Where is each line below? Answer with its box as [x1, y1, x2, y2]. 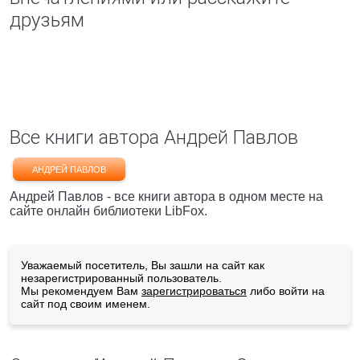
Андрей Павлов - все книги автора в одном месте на [10, 190, 323, 203]
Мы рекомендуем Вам [21, 284, 141, 297]
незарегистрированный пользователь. [21, 272, 222, 284]
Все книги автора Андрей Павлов [10, 126, 298, 149]
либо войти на [247, 284, 325, 297]
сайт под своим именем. [21, 297, 150, 310]
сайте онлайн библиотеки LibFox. [10, 204, 207, 218]
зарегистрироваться [141, 284, 247, 297]
